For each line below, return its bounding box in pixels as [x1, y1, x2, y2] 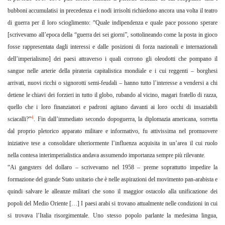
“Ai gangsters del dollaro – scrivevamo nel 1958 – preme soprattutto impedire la [8, 164, 217, 171]
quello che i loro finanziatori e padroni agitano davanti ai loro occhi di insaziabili [8, 103, 217, 111]
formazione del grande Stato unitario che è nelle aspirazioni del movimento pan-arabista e [8, 176, 217, 183]
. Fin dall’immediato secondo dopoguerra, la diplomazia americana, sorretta [34, 116, 217, 123]
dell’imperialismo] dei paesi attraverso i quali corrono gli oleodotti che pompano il [8, 55, 217, 63]
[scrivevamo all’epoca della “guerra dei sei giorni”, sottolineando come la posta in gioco [8, 31, 217, 39]
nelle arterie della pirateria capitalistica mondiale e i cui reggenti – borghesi [27, 67, 218, 75]
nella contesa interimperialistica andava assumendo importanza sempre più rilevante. [8, 152, 205, 159]
